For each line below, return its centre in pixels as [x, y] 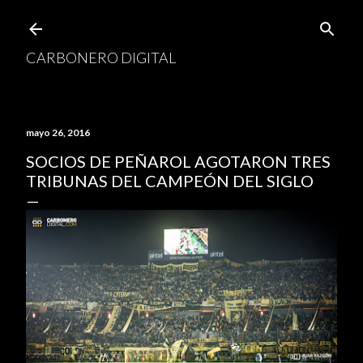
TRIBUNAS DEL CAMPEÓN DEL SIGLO [170, 181]
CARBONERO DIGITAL [101, 58]
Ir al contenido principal [181, 20]
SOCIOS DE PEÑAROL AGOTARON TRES [178, 161]
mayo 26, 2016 [58, 132]
